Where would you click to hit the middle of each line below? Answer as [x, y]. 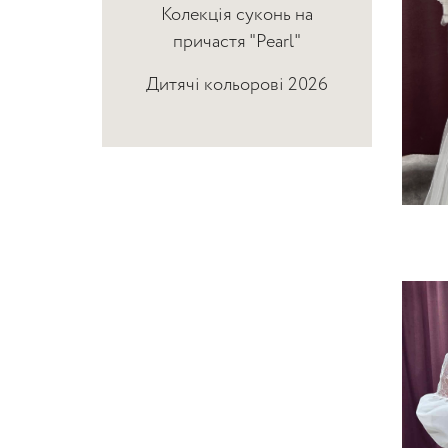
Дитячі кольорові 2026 [237, 85]
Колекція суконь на [237, 15]
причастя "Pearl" [237, 42]
